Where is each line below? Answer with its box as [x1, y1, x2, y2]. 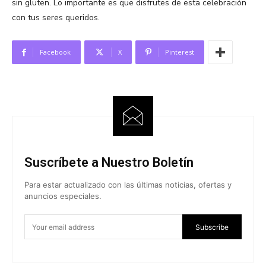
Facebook [40, 47, 71, 57]
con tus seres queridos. [12, 12, 100, 24]
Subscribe [195, 222, 229, 232]
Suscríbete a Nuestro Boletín [24, 155, 194, 170]
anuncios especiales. [24, 191, 102, 201]
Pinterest [165, 47, 194, 57]
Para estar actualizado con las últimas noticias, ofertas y [24, 180, 232, 190]
